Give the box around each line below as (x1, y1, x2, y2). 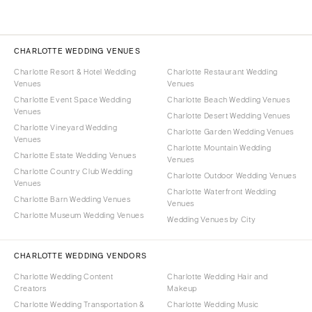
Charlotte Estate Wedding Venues (14, 150, 136, 159)
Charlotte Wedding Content (14, 272, 114, 281)
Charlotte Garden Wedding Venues (167, 127, 294, 136)
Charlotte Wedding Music (167, 299, 259, 309)
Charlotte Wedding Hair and (167, 272, 268, 281)
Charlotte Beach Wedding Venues (167, 95, 290, 104)
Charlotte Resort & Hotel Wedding (14, 67, 136, 76)
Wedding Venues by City (167, 214, 256, 224)
